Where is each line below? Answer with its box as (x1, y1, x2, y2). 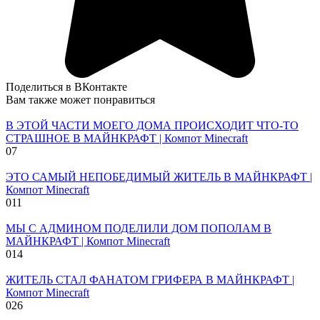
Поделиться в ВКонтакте (6, 80, 127, 93)
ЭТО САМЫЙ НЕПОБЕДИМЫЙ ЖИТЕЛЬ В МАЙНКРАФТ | (6, 170, 312, 183)
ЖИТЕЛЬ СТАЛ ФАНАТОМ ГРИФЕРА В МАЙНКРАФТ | (6, 273, 294, 286)
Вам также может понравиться (6, 93, 155, 106)
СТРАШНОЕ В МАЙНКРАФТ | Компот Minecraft (6, 131, 248, 144)
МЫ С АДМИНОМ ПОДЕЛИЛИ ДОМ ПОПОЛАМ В (6, 221, 271, 234)
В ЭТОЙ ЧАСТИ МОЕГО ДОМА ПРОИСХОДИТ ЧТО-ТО (6, 119, 299, 131)
